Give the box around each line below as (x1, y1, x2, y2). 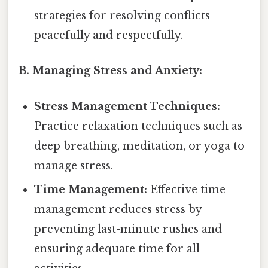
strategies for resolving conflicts (34, 9, 211, 23)
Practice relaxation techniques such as (34, 119, 243, 133)
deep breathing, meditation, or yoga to (34, 139, 245, 153)
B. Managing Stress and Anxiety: (19, 64, 202, 78)
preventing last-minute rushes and (34, 222, 223, 236)
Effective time (147, 182, 226, 196)
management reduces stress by (34, 202, 202, 216)
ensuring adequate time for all (34, 242, 200, 255)
